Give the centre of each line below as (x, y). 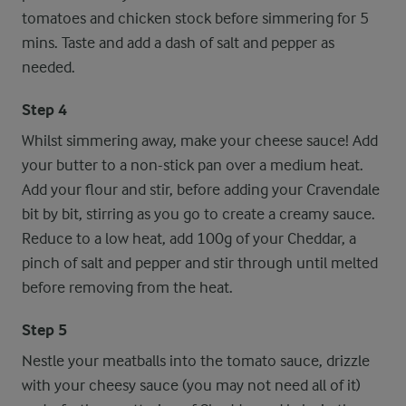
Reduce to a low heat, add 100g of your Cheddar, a (189, 238)
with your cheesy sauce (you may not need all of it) (191, 385)
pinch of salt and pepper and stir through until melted (200, 263)
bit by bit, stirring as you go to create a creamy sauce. (198, 214)
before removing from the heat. (127, 287)
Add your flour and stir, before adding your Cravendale (201, 189)
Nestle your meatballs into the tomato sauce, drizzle (196, 361)
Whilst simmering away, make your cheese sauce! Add (200, 140)
